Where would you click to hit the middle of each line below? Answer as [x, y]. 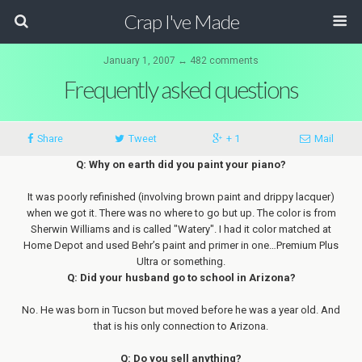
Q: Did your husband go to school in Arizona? [181, 278]
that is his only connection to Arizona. [181, 326]
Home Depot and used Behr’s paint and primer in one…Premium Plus [181, 245]
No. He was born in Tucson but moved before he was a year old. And [181, 310]
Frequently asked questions [181, 90]
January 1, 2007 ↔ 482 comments [181, 61]
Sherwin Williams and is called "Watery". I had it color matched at [181, 229]
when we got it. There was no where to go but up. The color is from [181, 213]
